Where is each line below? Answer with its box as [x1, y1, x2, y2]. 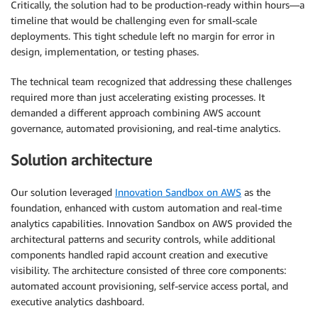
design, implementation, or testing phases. [11, 45, 199, 57]
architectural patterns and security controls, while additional [11, 232, 275, 245]
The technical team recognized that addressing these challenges [11, 75, 292, 87]
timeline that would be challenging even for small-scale [11, 13, 257, 26]
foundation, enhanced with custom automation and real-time [11, 201, 282, 214]
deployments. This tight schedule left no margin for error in [11, 29, 275, 42]
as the [241, 185, 270, 198]
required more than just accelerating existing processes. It [11, 90, 265, 103]
